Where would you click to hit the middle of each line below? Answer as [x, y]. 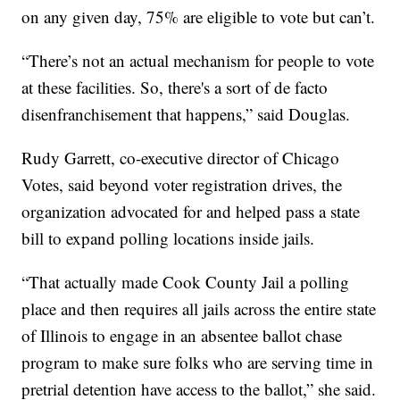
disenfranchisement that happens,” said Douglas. [186, 113]
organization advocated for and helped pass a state [191, 211]
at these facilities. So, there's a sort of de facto [175, 87]
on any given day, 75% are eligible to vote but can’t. [199, 16]
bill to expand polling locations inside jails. [168, 237]
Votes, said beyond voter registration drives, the [182, 184]
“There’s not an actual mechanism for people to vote [198, 60]
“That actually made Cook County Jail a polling [186, 281]
